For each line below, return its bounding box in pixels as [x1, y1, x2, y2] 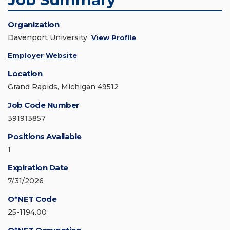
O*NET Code [8, 194, 56, 204]
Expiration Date [8, 163, 68, 173]
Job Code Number [8, 100, 80, 110]
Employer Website [8, 51, 77, 60]
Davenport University [8, 33, 87, 43]
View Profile [91, 33, 136, 42]
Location [8, 69, 42, 79]
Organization [8, 20, 59, 30]
